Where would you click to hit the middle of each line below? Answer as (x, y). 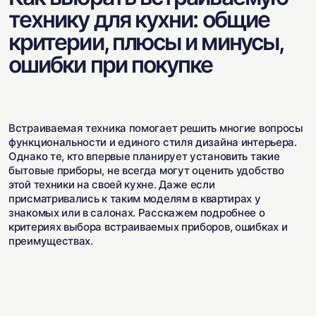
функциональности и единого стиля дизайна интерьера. (153, 142)
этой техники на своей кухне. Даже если (112, 184)
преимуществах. (51, 241)
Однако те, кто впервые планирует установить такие (144, 156)
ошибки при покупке (111, 65)
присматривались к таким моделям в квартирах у (135, 199)
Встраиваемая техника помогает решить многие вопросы (156, 128)
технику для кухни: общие (139, 19)
